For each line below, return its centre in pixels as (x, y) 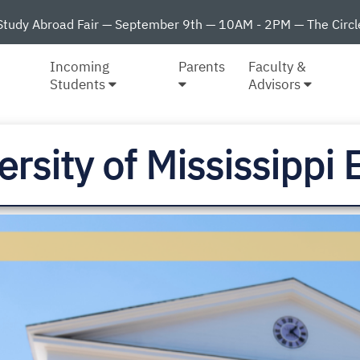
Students (80, 84)
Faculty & (277, 66)
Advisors (276, 84)
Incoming (80, 66)
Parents (202, 66)
